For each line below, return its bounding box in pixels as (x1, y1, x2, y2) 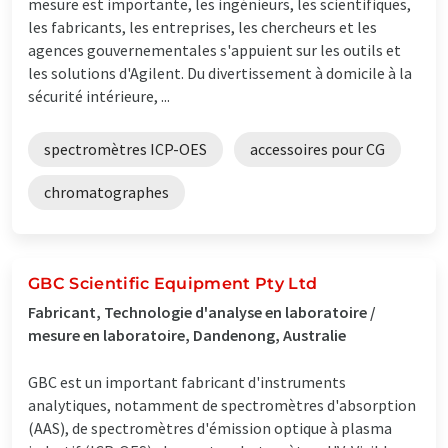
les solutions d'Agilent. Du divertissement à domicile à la (28, 62, 412, 83)
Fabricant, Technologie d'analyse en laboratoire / (28, 301, 376, 322)
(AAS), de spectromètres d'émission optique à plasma (28, 417, 392, 438)
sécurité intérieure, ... (28, 85, 170, 106)
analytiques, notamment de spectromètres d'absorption (28, 394, 416, 415)
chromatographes (44, 181, 169, 202)
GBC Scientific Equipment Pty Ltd (28, 273, 318, 293)
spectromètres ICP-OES (44, 138, 207, 159)
